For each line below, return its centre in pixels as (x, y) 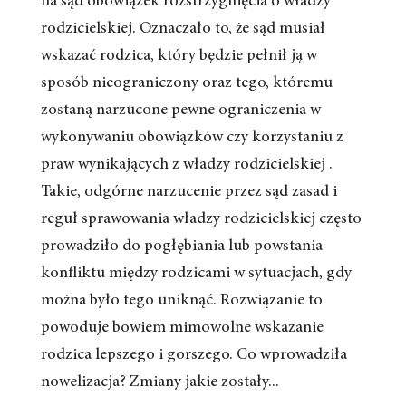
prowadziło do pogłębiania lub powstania (181, 246)
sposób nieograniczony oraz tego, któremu (186, 83)
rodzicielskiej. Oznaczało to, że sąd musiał (183, 29)
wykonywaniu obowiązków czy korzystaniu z (192, 138)
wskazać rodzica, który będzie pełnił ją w (179, 56)
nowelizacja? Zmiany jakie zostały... (159, 382)
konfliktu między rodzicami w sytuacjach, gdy (196, 274)
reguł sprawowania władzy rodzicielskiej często (201, 219)
